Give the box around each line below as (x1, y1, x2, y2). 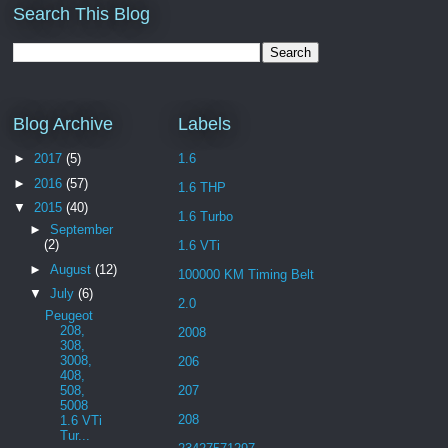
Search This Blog (13, 3, 150, 24)
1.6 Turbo (178, 208, 233, 224)
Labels (178, 114, 231, 135)
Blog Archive (13, 114, 113, 135)
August (49, 261, 95, 277)
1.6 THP (178, 179, 226, 195)
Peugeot (45, 307, 94, 323)
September (49, 221, 113, 237)
